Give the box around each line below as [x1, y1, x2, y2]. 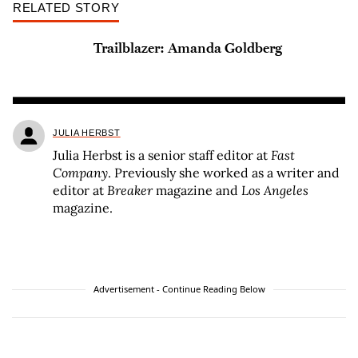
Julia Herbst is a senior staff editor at [53, 147, 271, 164]
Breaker [107, 182, 153, 199]
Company [53, 165, 108, 181]
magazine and [153, 182, 241, 199]
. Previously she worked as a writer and [108, 165, 340, 181]
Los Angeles [241, 182, 308, 199]
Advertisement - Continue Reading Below [93, 283, 265, 296]
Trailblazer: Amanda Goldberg [93, 38, 282, 57]
